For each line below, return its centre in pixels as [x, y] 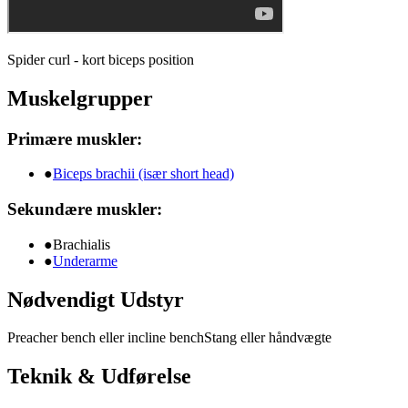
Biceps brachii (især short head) [143, 174]
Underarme [85, 260]
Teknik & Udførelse [99, 377]
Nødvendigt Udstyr [96, 299]
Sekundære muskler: [85, 209]
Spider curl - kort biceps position [101, 59]
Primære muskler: [75, 138]
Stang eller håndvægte [268, 338]
